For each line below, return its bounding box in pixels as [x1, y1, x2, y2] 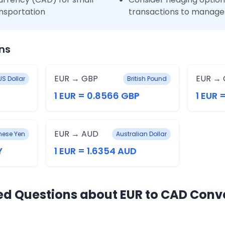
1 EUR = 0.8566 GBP [54, 89, 140, 102]
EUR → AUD [54, 128, 98, 140]
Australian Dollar [116, 130, 167, 138]
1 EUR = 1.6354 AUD [54, 145, 137, 157]
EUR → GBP [54, 73, 98, 84]
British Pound [127, 74, 167, 83]
